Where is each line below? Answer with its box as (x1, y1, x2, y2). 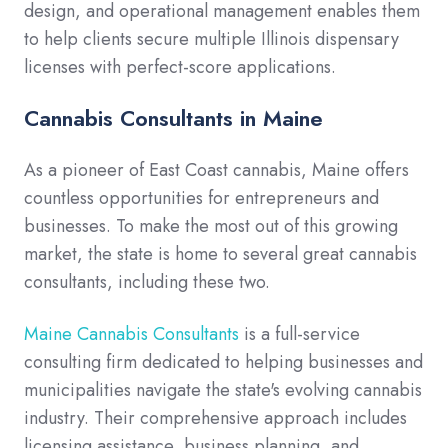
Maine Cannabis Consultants (24, 321, 239, 348)
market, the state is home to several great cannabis (24, 241, 417, 268)
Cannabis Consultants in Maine (24, 102, 323, 135)
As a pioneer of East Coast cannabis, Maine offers (24, 157, 409, 184)
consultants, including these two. (24, 269, 270, 296)
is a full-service (239, 321, 360, 348)
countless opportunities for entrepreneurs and (24, 185, 379, 212)
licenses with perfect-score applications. (24, 54, 336, 81)
